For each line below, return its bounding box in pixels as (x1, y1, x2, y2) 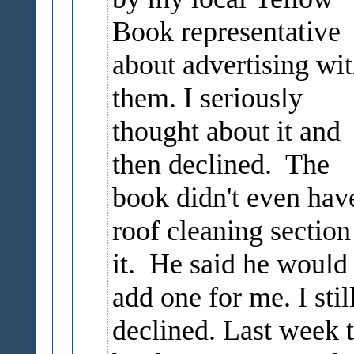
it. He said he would (111, 248, 348, 280)
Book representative (111, 16, 341, 47)
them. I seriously (111, 82, 303, 114)
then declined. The (111, 149, 330, 180)
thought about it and (111, 115, 341, 147)
